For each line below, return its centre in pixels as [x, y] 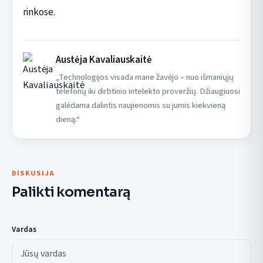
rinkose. [39, 12]
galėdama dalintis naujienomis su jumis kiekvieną [140, 106]
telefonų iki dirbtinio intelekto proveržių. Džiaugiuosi [148, 92]
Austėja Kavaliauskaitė [104, 60]
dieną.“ [68, 120]
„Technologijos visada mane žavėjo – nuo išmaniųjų [144, 77]
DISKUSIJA [33, 173]
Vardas [24, 229]
